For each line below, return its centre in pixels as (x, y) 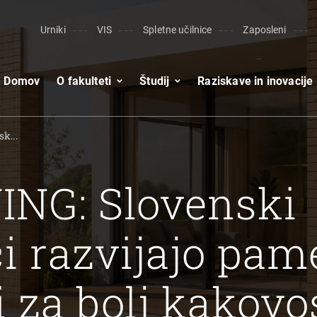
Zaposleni (265, 30)
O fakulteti (84, 81)
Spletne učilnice (178, 30)
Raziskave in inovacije (255, 81)
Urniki (53, 30)
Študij (155, 81)
